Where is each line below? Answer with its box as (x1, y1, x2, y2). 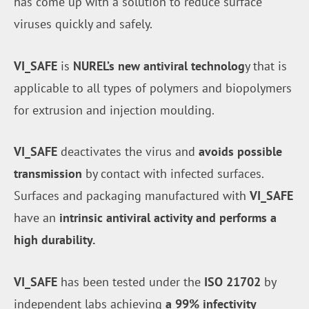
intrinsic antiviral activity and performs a (59, 210, 277, 226)
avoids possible (199, 143, 282, 160)
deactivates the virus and (57, 143, 199, 160)
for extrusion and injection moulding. (14, 101, 215, 118)
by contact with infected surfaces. (82, 166, 263, 182)
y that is (245, 57, 287, 74)
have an (14, 210, 59, 226)
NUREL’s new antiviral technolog (73, 57, 245, 74)
